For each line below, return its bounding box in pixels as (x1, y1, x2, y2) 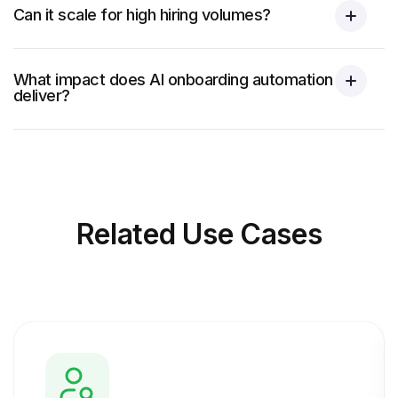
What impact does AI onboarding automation (13, 70, 333, 89)
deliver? (13, 86, 70, 105)
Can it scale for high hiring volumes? (13, 5, 271, 24)
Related (76, 217, 176, 251)
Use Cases (182, 217, 322, 251)
